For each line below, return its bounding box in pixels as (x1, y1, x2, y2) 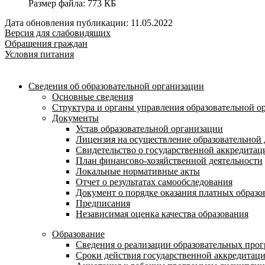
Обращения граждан (5, 38, 88, 49)
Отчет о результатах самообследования (76, 177, 232, 187)
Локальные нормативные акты (76, 166, 200, 176)
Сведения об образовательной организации (28, 81, 204, 91)
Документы (52, 113, 99, 123)
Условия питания (5, 49, 74, 59)
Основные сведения (52, 92, 133, 102)
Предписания (76, 198, 130, 208)
